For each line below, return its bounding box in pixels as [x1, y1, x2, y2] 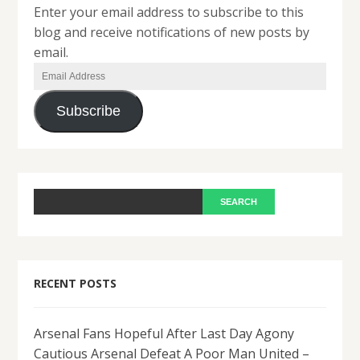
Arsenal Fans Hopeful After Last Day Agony [34, 324, 295, 342]
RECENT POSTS [34, 275, 117, 291]
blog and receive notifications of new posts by [34, 22, 310, 41]
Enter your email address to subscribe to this [34, 2, 305, 21]
